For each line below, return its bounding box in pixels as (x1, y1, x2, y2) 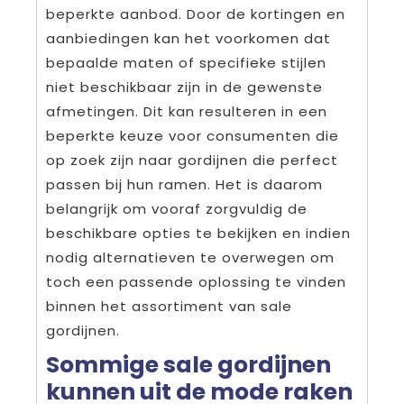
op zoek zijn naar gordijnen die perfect (46, 150, 338, 170)
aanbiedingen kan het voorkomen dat (46, 28, 331, 48)
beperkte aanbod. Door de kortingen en (46, 4, 345, 23)
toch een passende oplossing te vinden (46, 271, 346, 291)
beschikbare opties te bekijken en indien (46, 223, 351, 243)
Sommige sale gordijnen (46, 348, 331, 381)
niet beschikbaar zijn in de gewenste (46, 77, 323, 96)
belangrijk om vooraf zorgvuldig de (46, 198, 308, 218)
